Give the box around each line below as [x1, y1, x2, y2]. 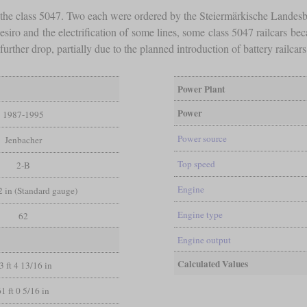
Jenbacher [4, 133, 42, 146]
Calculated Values [177, 256, 248, 271]
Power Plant [177, 82, 225, 96]
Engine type [177, 208, 223, 221]
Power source [177, 132, 227, 145]
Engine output [177, 233, 231, 246]
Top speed [177, 157, 215, 170]
